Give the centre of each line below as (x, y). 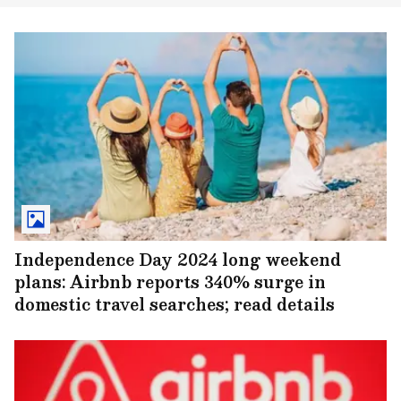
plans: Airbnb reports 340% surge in (170, 281)
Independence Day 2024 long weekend (178, 259)
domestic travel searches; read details (175, 303)
